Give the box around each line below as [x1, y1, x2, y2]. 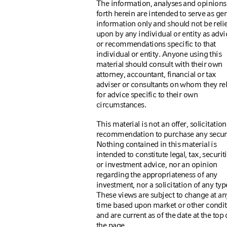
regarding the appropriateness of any [96, 170, 217, 179]
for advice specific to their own [96, 90, 198, 99]
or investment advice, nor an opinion [96, 160, 217, 169]
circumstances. [96, 100, 146, 109]
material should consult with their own [96, 59, 222, 69]
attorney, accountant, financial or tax [96, 69, 216, 79]
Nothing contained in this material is [96, 139, 217, 149]
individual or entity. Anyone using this [96, 49, 222, 59]
